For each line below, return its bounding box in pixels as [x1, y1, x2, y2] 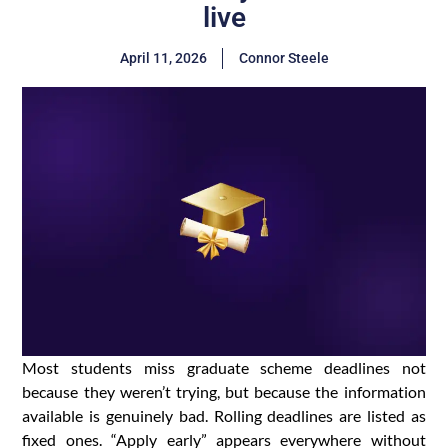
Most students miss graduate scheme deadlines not [22, 357, 426, 377]
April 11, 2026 [119, 50, 207, 67]
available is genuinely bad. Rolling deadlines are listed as [22, 405, 426, 425]
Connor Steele [238, 50, 329, 67]
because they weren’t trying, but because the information [22, 381, 426, 401]
